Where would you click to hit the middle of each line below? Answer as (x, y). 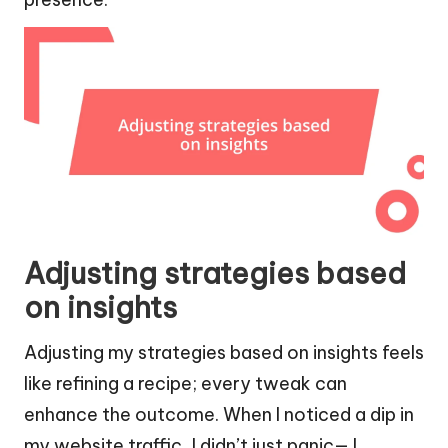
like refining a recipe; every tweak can (185, 383)
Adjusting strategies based (215, 273)
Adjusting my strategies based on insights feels (224, 352)
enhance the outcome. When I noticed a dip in (219, 414)
